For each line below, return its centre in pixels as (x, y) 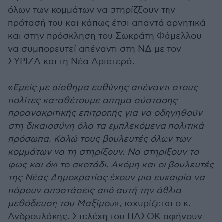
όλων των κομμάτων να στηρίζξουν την (92, 10)
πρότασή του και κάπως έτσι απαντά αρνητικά (107, 23)
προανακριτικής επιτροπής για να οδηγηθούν (105, 113)
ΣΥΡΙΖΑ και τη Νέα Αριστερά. (71, 62)
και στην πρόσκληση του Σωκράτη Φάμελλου (105, 36)
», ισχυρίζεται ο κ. (153, 203)
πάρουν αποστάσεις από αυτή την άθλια (95, 191)
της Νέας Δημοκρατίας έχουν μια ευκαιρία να (106, 178)
